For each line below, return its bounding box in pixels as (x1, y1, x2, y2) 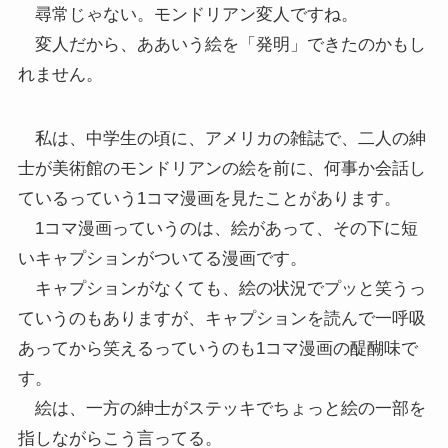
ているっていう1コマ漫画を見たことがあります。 (17, 188, 401, 208)
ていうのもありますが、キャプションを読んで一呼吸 (17, 308, 426, 328)
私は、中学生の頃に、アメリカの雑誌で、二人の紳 (17, 128, 426, 148)
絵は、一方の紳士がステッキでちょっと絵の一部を (17, 398, 426, 418)
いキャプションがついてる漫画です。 (17, 248, 307, 268)
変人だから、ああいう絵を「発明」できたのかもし (17, 34, 426, 54)
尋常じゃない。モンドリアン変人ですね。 (17, 4, 358, 24)
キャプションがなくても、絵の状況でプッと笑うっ (17, 278, 426, 298)
